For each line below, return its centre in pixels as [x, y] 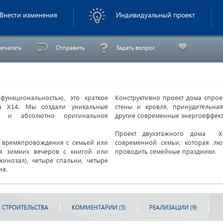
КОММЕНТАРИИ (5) [99, 207]
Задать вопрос [136, 48]
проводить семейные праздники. [166, 151]
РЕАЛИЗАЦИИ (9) [173, 207]
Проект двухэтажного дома [167, 133]
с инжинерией [194, 4]
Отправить [70, 48]
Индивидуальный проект [156, 15]
